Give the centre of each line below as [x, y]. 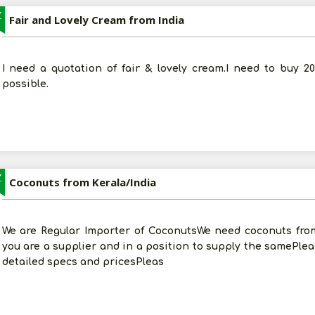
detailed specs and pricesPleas [83, 262]
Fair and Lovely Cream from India [96, 20]
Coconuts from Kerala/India [82, 182]
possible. [25, 84]
